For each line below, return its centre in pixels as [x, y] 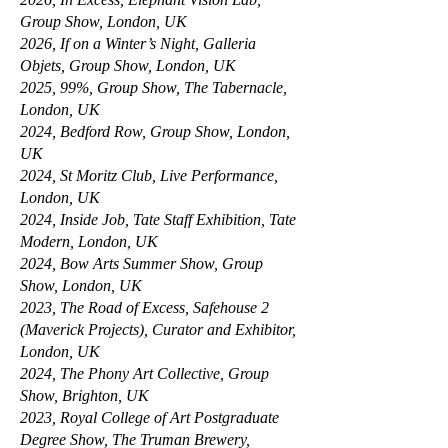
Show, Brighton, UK [84, 395]
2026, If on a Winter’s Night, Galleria [138, 43]
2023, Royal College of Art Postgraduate [149, 417]
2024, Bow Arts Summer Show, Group [141, 263]
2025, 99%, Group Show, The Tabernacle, [153, 87]
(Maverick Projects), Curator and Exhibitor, [158, 329]
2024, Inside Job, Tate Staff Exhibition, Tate [158, 219]
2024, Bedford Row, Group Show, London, [155, 131]
